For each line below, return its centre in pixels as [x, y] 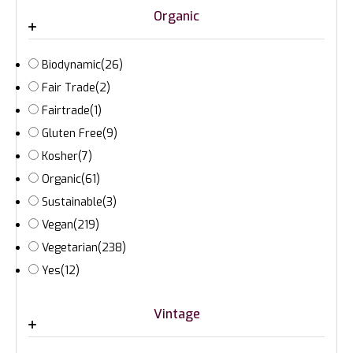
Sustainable [72, 203]
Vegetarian [70, 248]
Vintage [176, 314]
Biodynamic [71, 65]
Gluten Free [72, 134]
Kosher [60, 157]
